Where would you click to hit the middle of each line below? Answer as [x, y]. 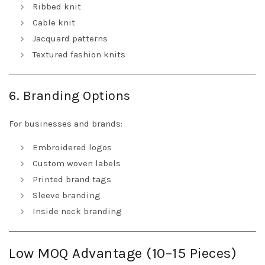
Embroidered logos [72, 148]
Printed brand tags [72, 180]
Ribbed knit [57, 7]
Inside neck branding [77, 211]
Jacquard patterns [70, 39]
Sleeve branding [67, 195]
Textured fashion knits [79, 55]
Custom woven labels [77, 164]
